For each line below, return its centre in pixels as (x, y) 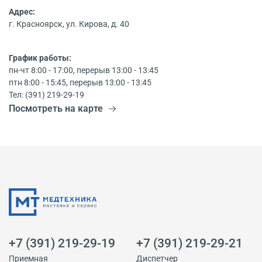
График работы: (40, 58)
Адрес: (22, 12)
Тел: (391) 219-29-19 (46, 95)
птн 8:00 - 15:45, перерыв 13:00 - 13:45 (80, 83)
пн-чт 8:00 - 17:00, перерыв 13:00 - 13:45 (84, 71)
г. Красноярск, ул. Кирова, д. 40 (69, 25)
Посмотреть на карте (56, 109)
